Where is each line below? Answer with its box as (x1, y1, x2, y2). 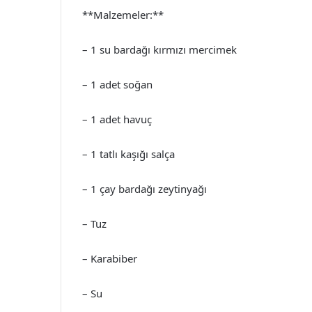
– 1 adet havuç (82, 111, 152, 126)
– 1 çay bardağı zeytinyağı (82, 181, 207, 196)
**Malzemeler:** (82, 7, 164, 22)
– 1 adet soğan (82, 77, 153, 91)
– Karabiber (82, 251, 137, 265)
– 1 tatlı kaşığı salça (82, 146, 175, 161)
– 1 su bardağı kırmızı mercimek (82, 42, 237, 56)
